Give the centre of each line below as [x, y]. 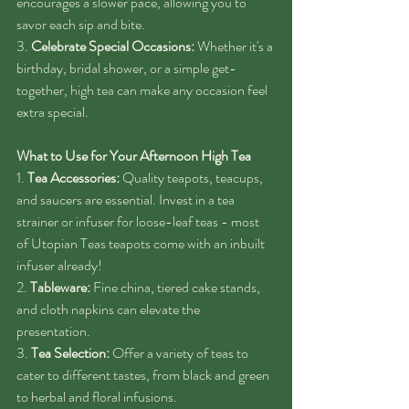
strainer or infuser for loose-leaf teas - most [139, 221]
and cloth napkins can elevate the [110, 309]
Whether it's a [235, 46]
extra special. [52, 112]
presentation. [53, 331]
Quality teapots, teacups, [193, 178]
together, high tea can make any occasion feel [143, 90]
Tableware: [60, 287]
